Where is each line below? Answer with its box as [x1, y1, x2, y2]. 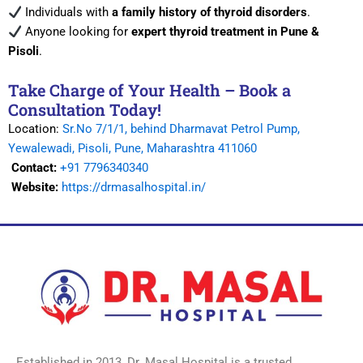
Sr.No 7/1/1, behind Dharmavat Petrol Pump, [62, 121, 300, 136]
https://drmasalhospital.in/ [62, 179, 206, 194]
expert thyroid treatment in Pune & [130, 24, 319, 40]
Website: [8, 179, 58, 194]
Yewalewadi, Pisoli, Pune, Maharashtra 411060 [8, 140, 257, 156]
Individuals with [21, 5, 112, 20]
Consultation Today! [8, 98, 161, 120]
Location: [8, 121, 62, 136]
